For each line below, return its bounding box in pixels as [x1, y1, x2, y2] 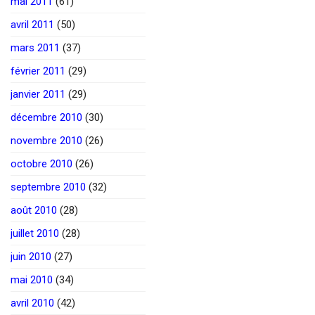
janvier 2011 [11, 87, 65, 101]
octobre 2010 [11, 157, 72, 170]
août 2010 [11, 203, 57, 217]
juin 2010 [11, 250, 51, 263]
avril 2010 [11, 296, 54, 309]
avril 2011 [11, 18, 54, 31]
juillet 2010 [11, 226, 59, 240]
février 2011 [11, 64, 65, 77]
